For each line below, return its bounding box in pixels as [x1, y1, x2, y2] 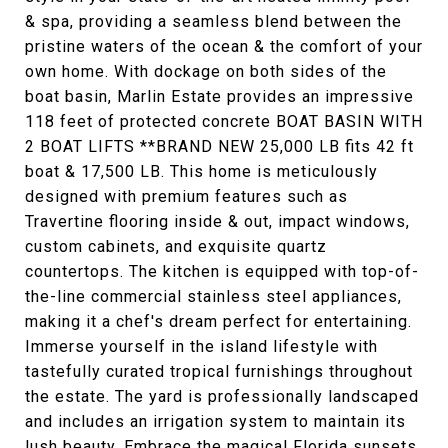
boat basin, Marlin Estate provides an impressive [25, 87, 414, 106]
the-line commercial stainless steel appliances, [25, 287, 402, 306]
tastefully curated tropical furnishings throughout [25, 362, 413, 381]
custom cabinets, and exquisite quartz [25, 237, 327, 256]
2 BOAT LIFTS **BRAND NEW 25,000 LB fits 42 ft [25, 137, 414, 156]
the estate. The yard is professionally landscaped [25, 387, 419, 406]
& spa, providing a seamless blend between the [25, 12, 402, 31]
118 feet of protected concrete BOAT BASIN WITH [25, 112, 423, 131]
